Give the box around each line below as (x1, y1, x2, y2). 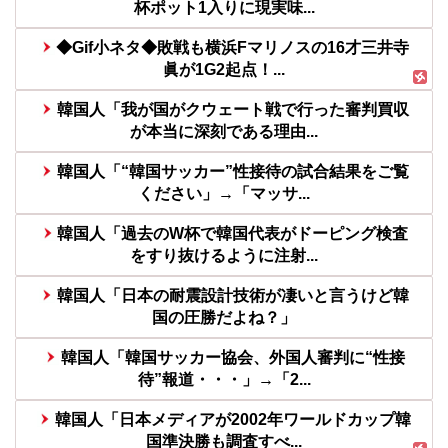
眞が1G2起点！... (163, 61, 285, 79)
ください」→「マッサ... (138, 185, 310, 203)
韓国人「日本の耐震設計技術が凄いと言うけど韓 (56, 287, 409, 305)
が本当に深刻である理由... (130, 123, 318, 141)
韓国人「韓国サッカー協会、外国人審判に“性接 (60, 349, 405, 367)
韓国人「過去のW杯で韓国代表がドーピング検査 (57, 225, 409, 243)
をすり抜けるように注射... (130, 247, 318, 265)
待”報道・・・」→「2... (137, 371, 311, 389)
